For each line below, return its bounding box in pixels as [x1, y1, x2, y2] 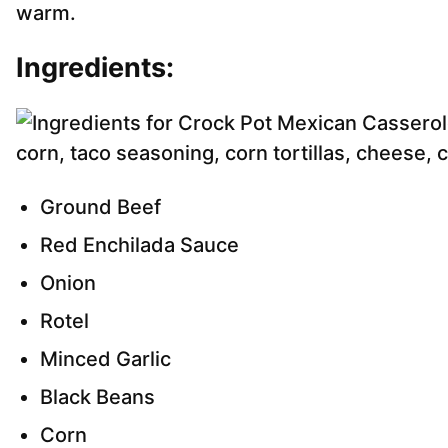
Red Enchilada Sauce [40, 233, 239, 258]
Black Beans [40, 385, 155, 410]
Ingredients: [16, 51, 174, 85]
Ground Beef [40, 195, 161, 220]
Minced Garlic [40, 347, 171, 372]
